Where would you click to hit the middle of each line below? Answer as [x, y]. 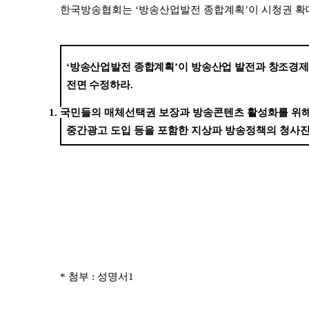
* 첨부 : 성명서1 [97, 277]
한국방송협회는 [98, 10]
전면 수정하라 [98, 85]
